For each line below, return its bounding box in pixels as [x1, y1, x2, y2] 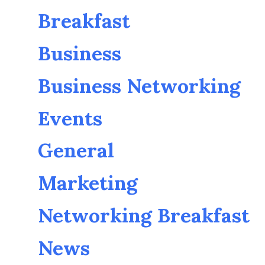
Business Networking [38, 72, 241, 98]
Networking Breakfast [38, 202, 250, 228]
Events [38, 105, 102, 131]
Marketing [38, 170, 138, 196]
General [38, 137, 114, 163]
